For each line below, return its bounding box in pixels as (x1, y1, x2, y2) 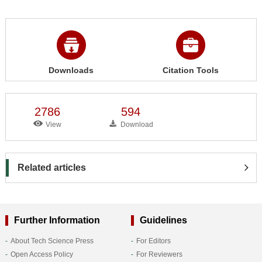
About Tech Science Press (10, 236, 94, 245)
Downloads (49, 65, 94, 75)
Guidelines (139, 215, 187, 225)
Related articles (17, 162, 86, 173)
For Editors (136, 236, 171, 245)
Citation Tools (163, 65, 219, 75)
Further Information (13, 215, 100, 225)
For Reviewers (136, 250, 182, 258)
